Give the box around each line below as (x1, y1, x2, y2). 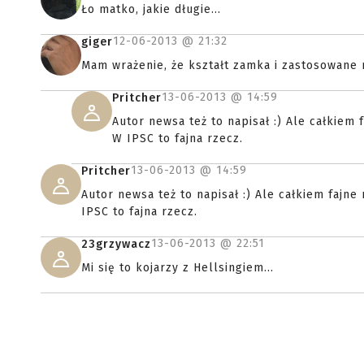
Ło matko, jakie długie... (81, 2, 221, 17)
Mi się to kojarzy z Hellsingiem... (81, 261, 274, 275)
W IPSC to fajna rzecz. (112, 132, 243, 146)
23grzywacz (81, 237, 151, 252)
